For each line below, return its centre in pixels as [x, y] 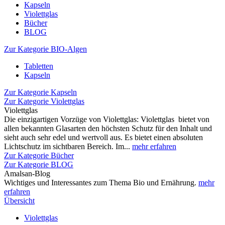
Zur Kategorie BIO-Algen [45, 49]
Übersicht [19, 201]
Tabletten [39, 66]
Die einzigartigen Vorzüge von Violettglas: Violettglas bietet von [107, 119]
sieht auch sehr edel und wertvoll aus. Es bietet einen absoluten [103, 137]
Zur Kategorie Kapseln [40, 92]
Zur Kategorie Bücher [39, 155]
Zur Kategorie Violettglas [44, 101]
